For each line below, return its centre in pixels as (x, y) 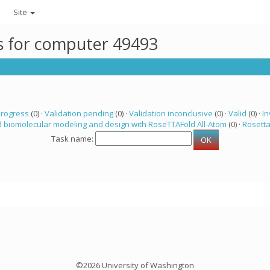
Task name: (73, 139)
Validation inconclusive (171, 113)
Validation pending (79, 113)
